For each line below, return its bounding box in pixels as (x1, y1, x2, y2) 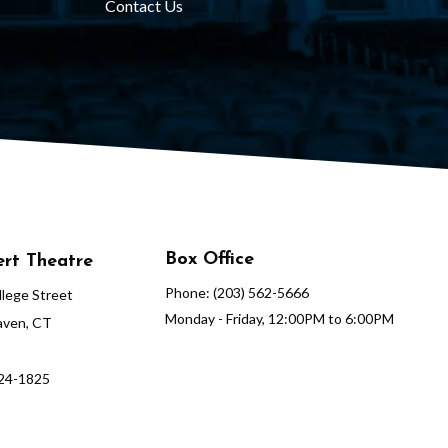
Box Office (164, 250, 254, 269)
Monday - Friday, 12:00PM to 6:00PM (164, 310, 394, 327)
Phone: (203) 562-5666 (164, 284, 309, 301)
